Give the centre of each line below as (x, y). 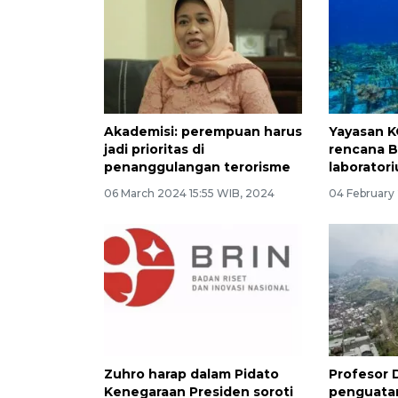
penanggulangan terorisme (197, 167)
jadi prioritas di (154, 149)
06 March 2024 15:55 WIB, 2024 (189, 193)
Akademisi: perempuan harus (203, 131)
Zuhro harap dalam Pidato (191, 374)
